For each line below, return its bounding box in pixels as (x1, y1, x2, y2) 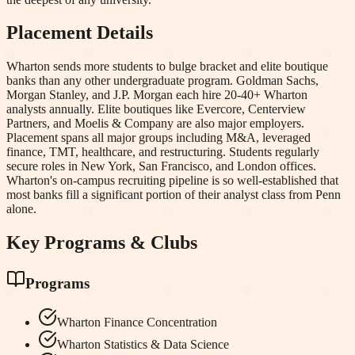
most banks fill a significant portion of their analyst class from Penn (6, 188, 341, 202)
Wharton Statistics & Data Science (57, 337, 229, 351)
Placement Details (6, 22, 153, 44)
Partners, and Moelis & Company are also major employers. (6, 116, 304, 131)
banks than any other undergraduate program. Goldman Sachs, (6, 74, 319, 88)
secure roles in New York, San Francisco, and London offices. (6, 159, 316, 174)
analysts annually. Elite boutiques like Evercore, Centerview (6, 102, 306, 116)
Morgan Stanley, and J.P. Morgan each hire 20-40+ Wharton (6, 88, 307, 102)
